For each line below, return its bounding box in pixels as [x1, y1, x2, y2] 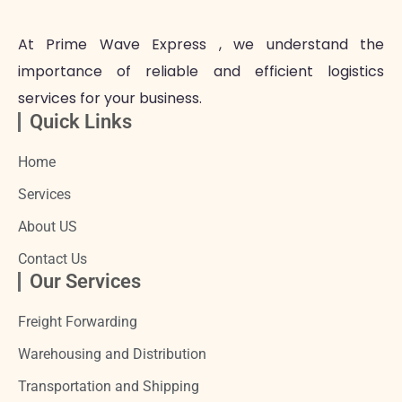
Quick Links [30, 109, 132, 133]
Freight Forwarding [18, 312, 137, 330]
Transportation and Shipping [18, 377, 199, 395]
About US [18, 217, 77, 235]
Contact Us [18, 249, 87, 267]
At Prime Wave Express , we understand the [18, 33, 384, 55]
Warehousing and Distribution [18, 345, 206, 363]
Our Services [30, 269, 141, 293]
